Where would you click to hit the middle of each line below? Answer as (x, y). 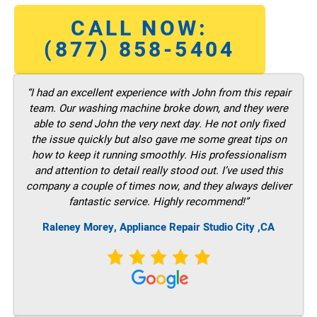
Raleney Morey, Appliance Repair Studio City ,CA (158, 227)
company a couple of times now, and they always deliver (158, 186)
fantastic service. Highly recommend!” (158, 201)
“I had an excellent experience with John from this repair (158, 92)
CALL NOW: (140, 29)
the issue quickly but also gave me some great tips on (158, 139)
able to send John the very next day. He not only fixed (158, 123)
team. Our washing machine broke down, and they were (158, 108)
